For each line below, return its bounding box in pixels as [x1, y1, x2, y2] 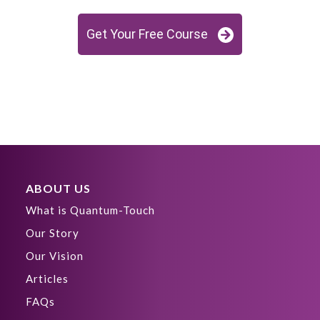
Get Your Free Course [86, 26, 208, 41]
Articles [26, 271, 69, 285]
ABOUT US [26, 181, 91, 195]
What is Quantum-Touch [26, 203, 155, 216]
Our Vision [26, 249, 84, 262]
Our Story [26, 226, 79, 239]
